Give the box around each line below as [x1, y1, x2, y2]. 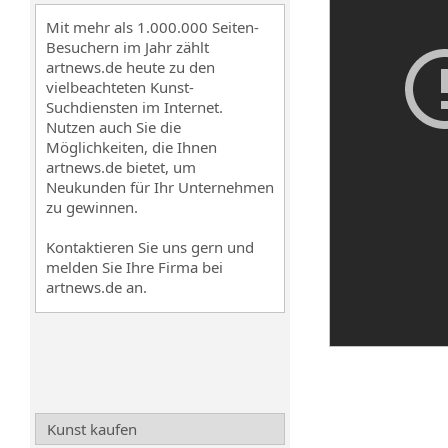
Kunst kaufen [47, 419, 137, 439]
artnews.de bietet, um [46, 157, 196, 177]
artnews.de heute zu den [46, 57, 215, 77]
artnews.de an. [46, 277, 147, 297]
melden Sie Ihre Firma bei [46, 257, 223, 277]
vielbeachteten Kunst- [46, 77, 194, 97]
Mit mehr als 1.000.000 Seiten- [46, 17, 259, 37]
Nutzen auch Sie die [46, 117, 181, 137]
